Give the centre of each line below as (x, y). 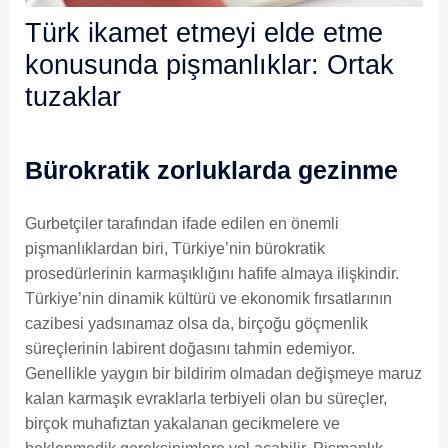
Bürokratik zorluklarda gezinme (211, 169)
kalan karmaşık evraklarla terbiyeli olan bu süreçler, (205, 398)
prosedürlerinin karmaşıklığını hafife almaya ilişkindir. (211, 273)
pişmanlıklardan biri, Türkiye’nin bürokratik (174, 248)
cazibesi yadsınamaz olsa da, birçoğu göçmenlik (196, 323)
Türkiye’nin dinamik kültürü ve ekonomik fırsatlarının (208, 298)
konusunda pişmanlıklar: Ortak (209, 64)
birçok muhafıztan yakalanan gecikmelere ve (182, 423)
